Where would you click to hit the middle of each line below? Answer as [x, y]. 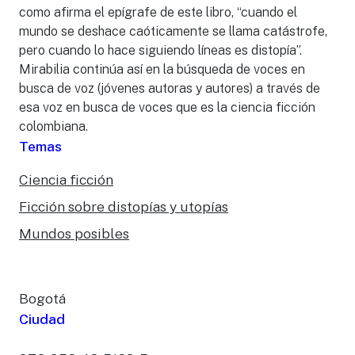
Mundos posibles [74, 233]
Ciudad [42, 319]
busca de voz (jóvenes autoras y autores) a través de [170, 88]
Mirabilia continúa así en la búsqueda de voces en [162, 69]
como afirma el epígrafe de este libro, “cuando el [158, 12]
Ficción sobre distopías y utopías [124, 206]
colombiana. [53, 126]
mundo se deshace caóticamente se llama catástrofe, [173, 31]
